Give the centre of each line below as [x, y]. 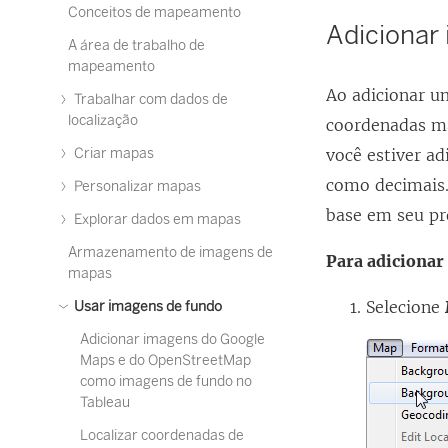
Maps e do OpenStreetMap [165, 360]
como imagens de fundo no [166, 381]
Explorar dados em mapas [156, 219]
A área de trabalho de [136, 45]
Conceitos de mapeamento [154, 12]
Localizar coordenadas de [162, 435]
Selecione [406, 307]
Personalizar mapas [136, 186]
